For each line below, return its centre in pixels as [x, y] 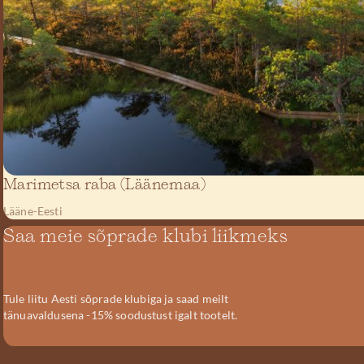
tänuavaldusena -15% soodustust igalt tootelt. [121, 315]
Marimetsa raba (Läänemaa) [104, 185]
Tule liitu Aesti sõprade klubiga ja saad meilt [116, 299]
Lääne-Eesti [33, 210]
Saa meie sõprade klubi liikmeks [146, 237]
